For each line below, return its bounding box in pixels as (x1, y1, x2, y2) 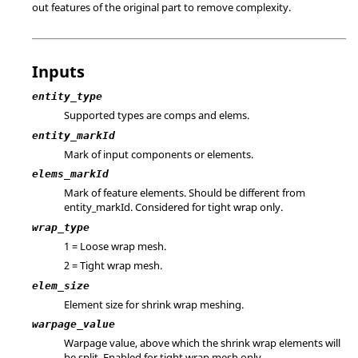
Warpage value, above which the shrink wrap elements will (64, 336, 340, 350)
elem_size (32, 279, 89, 292)
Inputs (32, 61, 85, 82)
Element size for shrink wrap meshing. (64, 296, 244, 312)
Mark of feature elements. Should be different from (64, 185, 305, 200)
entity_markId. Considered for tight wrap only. (64, 200, 283, 214)
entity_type (32, 90, 102, 102)
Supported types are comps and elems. (64, 108, 249, 122)
